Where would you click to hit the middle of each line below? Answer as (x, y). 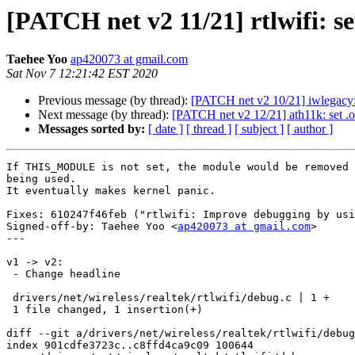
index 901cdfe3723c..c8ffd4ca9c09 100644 (130, 345)
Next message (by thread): (105, 115)
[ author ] (310, 129)
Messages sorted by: (92, 129)
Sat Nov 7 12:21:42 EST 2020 (82, 74)
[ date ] (166, 129)
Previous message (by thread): (115, 101)
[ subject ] (259, 129)
